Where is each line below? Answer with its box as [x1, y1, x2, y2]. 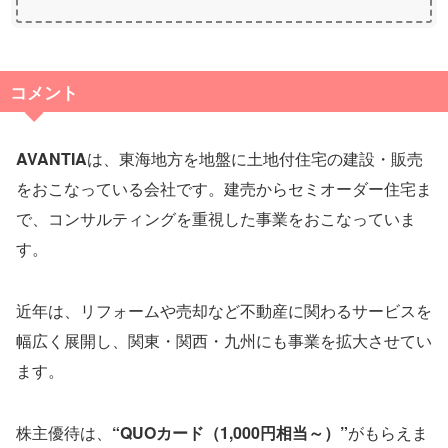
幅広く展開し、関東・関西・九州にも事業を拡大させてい [16, 329, 432, 353]
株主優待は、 [16, 421, 112, 445]
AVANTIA [16, 147, 87, 171]
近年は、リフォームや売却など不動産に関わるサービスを [16, 299, 432, 323]
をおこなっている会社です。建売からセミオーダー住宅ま [16, 177, 432, 201]
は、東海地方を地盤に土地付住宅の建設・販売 [87, 147, 423, 171]
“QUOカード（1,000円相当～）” [112, 421, 348, 445]
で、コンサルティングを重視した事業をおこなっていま [16, 207, 416, 231]
